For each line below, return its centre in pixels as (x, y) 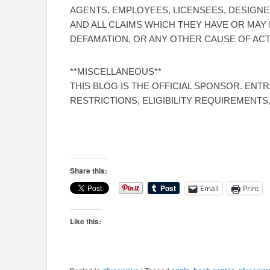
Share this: (89, 171)
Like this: (86, 221)
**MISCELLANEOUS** (116, 72)
